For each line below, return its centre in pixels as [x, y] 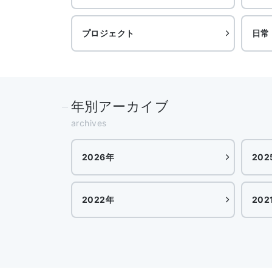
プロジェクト [108, 33]
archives [89, 123]
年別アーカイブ [120, 107]
